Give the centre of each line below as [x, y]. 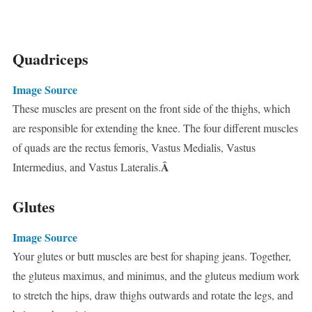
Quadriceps [50, 59]
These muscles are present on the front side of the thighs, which [151, 109]
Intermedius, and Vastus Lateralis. [86, 167]
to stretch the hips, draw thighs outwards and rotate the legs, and [153, 295]
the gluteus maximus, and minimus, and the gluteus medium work [156, 276]
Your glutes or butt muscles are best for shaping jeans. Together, [151, 256]
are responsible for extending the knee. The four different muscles [155, 128]
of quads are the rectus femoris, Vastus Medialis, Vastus [134, 148]
